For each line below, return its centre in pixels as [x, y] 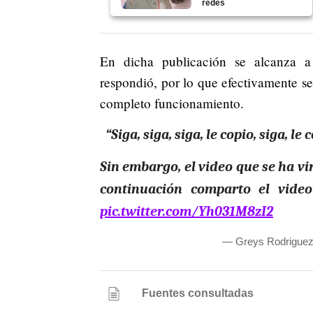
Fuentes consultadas [198, 293]
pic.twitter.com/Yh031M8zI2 [187, 212]
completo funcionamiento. [172, 103]
